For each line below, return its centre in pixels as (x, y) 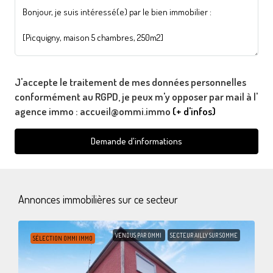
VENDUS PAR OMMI (139, 235)
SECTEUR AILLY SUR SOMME (204, 235)
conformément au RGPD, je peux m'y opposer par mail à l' (136, 96)
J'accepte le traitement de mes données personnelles (130, 82)
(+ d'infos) (194, 111)
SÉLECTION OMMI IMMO (63, 238)
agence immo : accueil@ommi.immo (94, 111)
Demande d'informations (136, 141)
